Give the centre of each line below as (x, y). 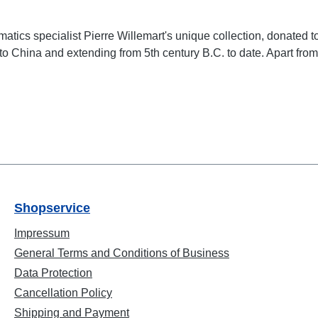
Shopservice (52, 208)
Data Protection (53, 273)
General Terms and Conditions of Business (122, 253)
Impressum (42, 233)
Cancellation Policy (63, 293)
